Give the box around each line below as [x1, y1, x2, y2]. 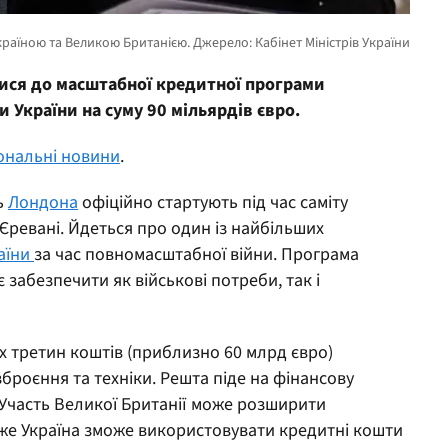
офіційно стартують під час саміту [78, 189, 348, 215]
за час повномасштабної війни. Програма [34, 241, 359, 267]
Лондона [8, 189, 78, 215]
